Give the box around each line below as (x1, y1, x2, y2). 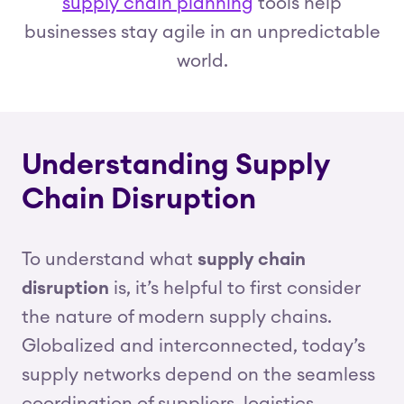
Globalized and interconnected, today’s (22, 337, 365, 355)
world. (176, 52, 228, 70)
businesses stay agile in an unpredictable (23, 23, 381, 41)
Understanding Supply (22, 151, 329, 179)
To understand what (22, 251, 197, 269)
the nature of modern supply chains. (22, 308, 332, 326)
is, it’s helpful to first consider (109, 280, 361, 298)
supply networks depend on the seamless (22, 366, 375, 384)
